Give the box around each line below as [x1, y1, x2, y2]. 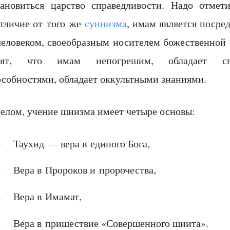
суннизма [84, 16, 127, 30]
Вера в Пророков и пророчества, [13, 163, 156, 177]
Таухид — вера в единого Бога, [13, 136, 150, 150]
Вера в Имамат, [13, 189, 82, 204]
